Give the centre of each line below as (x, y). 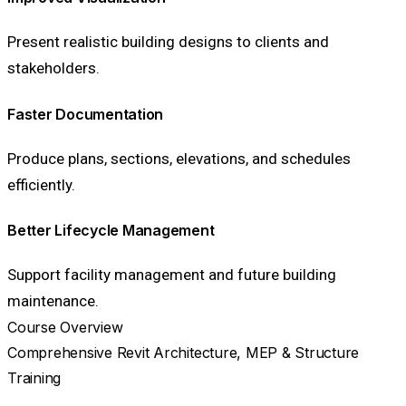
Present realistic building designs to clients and (168, 42)
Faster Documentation (86, 114)
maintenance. (53, 301)
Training (34, 378)
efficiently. (41, 184)
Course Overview (65, 328)
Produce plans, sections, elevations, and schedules (179, 158)
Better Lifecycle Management (111, 231)
